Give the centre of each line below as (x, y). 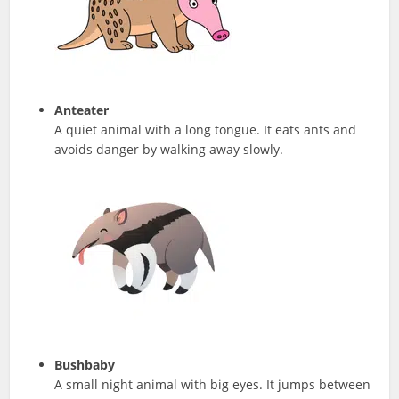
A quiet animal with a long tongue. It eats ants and (206, 130)
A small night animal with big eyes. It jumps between (213, 385)
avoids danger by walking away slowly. (169, 150)
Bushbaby (85, 365)
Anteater (82, 110)
